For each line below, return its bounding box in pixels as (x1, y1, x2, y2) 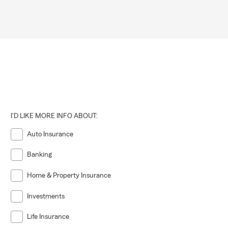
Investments (27, 192, 65, 200)
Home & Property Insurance (27, 172, 111, 179)
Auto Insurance (27, 130, 74, 138)
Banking (27, 151, 52, 159)
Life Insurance (27, 213, 70, 221)
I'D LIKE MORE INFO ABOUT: (11, 112, 98, 120)
